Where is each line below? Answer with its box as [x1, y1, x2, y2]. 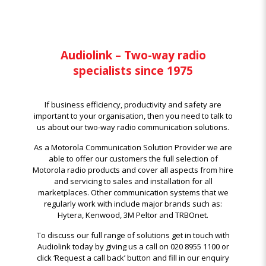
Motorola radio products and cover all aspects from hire [33, 164, 233, 175]
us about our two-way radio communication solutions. [37, 122, 229, 132]
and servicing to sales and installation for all [53, 176, 213, 186]
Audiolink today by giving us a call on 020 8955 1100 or [37, 241, 229, 252]
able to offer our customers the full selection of [48, 153, 218, 164]
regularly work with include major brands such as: [44, 198, 222, 209]
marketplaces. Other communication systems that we [37, 187, 229, 198]
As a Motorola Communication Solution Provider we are [34, 142, 232, 153]
